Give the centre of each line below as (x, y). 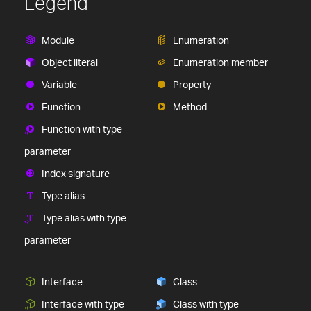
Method (190, 106)
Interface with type (83, 303)
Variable (59, 84)
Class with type (206, 303)
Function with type (82, 128)
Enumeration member (220, 62)
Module (58, 40)
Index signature (76, 173)
